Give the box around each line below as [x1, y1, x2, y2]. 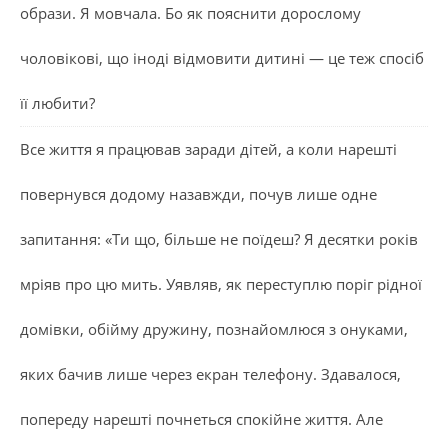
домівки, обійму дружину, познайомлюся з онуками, [20, 318, 408, 339]
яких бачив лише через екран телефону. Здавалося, [20, 363, 401, 384]
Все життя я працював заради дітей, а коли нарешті [20, 138, 397, 159]
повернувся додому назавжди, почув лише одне [20, 183, 377, 204]
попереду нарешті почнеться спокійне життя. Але [20, 408, 383, 429]
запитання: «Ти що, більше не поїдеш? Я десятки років [20, 228, 418, 249]
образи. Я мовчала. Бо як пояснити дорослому [20, 2, 361, 23]
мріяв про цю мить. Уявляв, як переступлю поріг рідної [20, 273, 422, 294]
